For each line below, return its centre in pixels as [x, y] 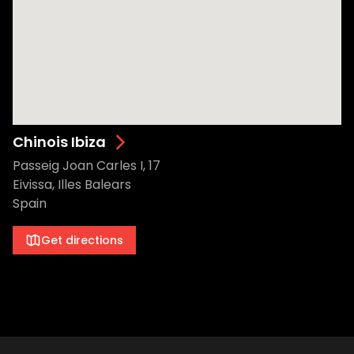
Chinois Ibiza [59, 142]
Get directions [82, 240]
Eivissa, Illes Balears [72, 185]
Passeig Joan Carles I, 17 [87, 166]
